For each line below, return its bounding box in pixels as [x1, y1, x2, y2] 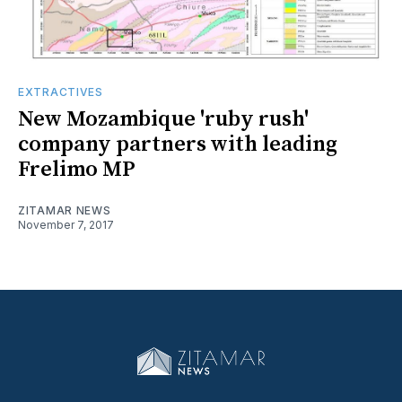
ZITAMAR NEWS [18, 203, 111, 217]
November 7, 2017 [18, 217, 114, 232]
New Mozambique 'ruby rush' [18, 105, 309, 133]
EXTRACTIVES [18, 84, 103, 99]
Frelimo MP [18, 155, 135, 183]
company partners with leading [18, 130, 337, 158]
